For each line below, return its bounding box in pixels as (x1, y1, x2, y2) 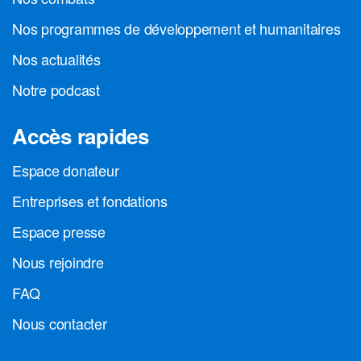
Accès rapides (12, 120, 149, 151)
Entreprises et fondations (12, 189, 168, 211)
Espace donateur (12, 159, 119, 180)
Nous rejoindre (12, 251, 104, 272)
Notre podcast (12, 78, 100, 100)
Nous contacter (12, 312, 107, 334)
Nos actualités (12, 48, 101, 69)
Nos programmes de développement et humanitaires (12, 17, 341, 39)
